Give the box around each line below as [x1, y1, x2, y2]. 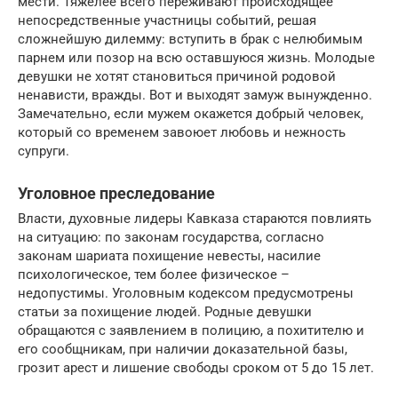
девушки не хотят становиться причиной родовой [18, 68, 336, 84]
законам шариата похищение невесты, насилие [18, 247, 321, 264]
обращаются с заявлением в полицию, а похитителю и [18, 322, 364, 338]
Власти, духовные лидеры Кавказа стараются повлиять [18, 210, 371, 227]
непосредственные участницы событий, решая [18, 12, 316, 28]
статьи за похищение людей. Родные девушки [18, 303, 312, 320]
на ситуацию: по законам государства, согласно [18, 228, 324, 245]
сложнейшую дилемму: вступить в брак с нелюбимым [18, 30, 362, 47]
